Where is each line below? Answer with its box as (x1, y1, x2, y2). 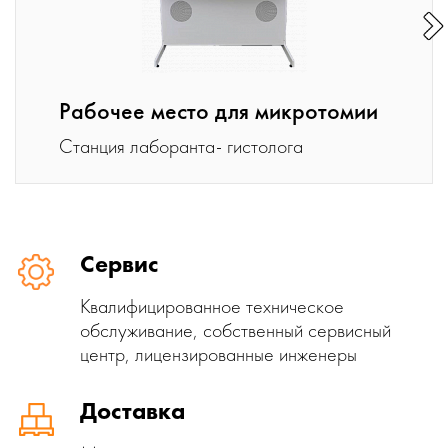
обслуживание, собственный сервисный (80, 317, 391, 343)
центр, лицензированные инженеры (80, 341, 357, 367)
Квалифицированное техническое (80, 293, 344, 319)
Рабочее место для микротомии (59, 95, 378, 126)
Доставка (80, 395, 185, 426)
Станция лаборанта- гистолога (59, 133, 303, 159)
